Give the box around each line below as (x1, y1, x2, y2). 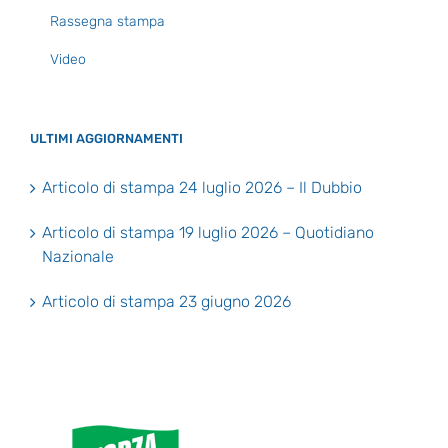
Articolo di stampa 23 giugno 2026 (42, 292, 291, 312)
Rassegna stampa (50, 13, 165, 31)
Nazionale (42, 247, 114, 267)
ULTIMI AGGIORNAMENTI (30, 131, 183, 147)
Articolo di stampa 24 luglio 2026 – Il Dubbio (42, 178, 362, 198)
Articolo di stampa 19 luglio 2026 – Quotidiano (42, 223, 374, 243)
